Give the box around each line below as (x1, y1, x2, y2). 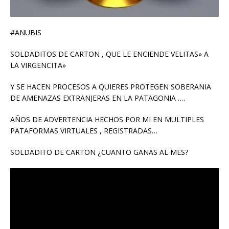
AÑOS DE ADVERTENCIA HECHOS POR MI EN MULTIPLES (10, 114, 204, 125)
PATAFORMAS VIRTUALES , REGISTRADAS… (10, 126, 157, 136)
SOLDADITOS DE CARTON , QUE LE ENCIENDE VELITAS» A (10, 49, 209, 59)
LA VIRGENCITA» (10, 60, 66, 71)
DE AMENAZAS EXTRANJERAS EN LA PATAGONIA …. (10, 93, 185, 103)
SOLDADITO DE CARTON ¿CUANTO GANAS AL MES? (10, 147, 188, 157)
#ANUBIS (10, 28, 41, 38)
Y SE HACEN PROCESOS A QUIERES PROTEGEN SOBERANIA (10, 82, 211, 92)
